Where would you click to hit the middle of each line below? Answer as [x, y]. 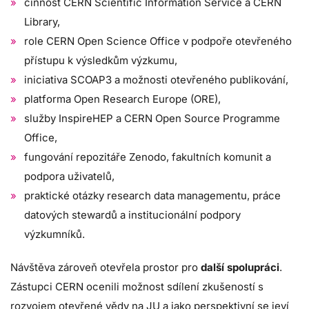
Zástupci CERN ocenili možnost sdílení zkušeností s [137, 287]
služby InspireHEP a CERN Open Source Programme [152, 119]
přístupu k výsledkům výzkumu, [101, 61]
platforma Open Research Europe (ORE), [122, 99]
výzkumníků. [54, 235]
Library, [42, 22]
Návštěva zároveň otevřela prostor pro [104, 268]
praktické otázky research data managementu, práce [152, 196]
